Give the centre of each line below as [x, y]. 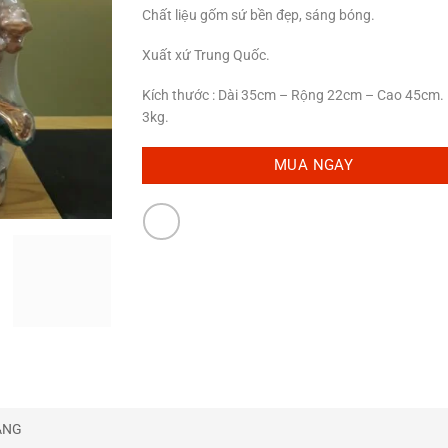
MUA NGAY [313, 164]
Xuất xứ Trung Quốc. [205, 55]
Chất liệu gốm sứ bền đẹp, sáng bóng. [258, 14]
